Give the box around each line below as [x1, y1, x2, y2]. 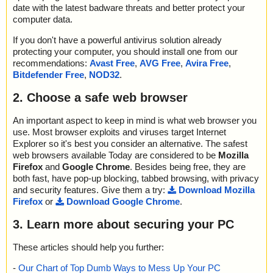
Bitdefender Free [13, 69, 84, 80]
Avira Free [185, 57, 229, 68]
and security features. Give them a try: [13, 184, 168, 195]
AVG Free [140, 57, 180, 68]
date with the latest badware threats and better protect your [13, 2, 245, 13]
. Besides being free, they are [130, 161, 246, 172]
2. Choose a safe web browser [13, 91, 188, 105]
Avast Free [90, 57, 135, 68]
